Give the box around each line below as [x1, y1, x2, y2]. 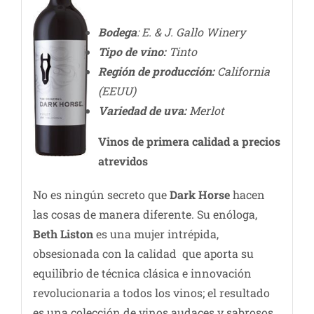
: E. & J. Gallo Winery [136, 25, 245, 40]
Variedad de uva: [97, 103, 186, 118]
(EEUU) [97, 83, 136, 99]
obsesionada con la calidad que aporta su [32, 246, 254, 261]
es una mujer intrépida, [93, 226, 219, 242]
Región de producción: [97, 64, 214, 79]
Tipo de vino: [97, 44, 166, 60]
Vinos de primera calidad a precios [97, 134, 280, 149]
